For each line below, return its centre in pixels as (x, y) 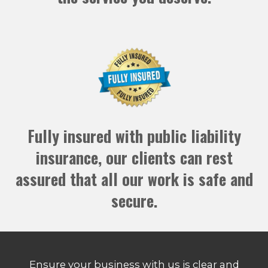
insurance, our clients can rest (134, 157)
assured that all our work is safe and (134, 179)
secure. (134, 200)
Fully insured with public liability (134, 136)
